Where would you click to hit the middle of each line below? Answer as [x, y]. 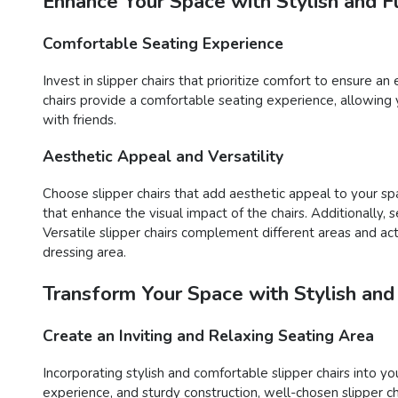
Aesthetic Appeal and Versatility [163, 157]
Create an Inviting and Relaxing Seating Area [208, 336]
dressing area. [84, 252]
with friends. [80, 119]
